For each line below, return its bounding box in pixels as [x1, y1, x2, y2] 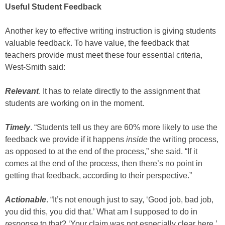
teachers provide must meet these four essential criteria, [5, 51, 202, 59]
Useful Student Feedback [5, 3, 101, 11]
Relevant [5, 87, 39, 95]
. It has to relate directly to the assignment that [39, 87, 200, 95]
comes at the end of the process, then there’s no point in [5, 159, 202, 168]
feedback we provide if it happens [5, 135, 126, 144]
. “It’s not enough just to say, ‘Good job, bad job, [46, 195, 213, 204]
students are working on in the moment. [5, 99, 144, 107]
